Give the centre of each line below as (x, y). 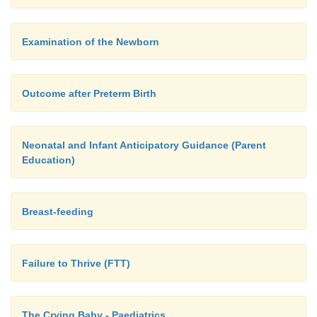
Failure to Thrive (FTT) (76, 263)
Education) (48, 160)
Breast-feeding (58, 212)
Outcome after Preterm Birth (89, 93)
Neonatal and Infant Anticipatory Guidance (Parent (144, 145)
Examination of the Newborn (91, 42)
